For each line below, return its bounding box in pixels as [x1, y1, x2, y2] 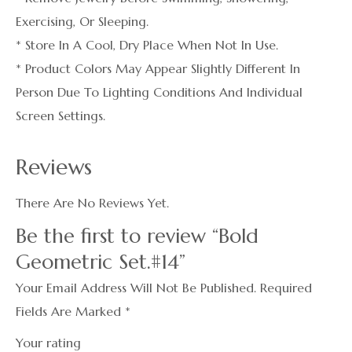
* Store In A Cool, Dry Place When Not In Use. [16, 37, 278, 53]
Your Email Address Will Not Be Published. [16, 280, 256, 296]
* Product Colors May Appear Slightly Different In [16, 60, 300, 77]
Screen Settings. [16, 108, 105, 124]
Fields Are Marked [16, 303, 125, 320]
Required [260, 280, 312, 296]
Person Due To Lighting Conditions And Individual [16, 84, 302, 101]
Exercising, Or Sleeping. [16, 13, 148, 30]
